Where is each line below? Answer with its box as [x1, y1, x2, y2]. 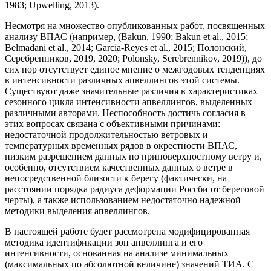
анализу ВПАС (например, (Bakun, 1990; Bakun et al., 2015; [5, 31, 248, 42]
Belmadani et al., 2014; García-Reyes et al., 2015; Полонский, [5, 42, 247, 53]
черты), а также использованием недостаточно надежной [5, 195, 241, 206]
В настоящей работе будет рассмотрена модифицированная [5, 226, 250, 237]
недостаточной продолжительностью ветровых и [5, 129, 208, 140]
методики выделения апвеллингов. [5, 206, 150, 217]
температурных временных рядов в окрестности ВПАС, [5, 140, 237, 151]
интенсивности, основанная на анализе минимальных [5, 248, 229, 259]
